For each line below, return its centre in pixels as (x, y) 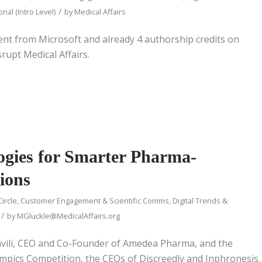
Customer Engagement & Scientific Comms (95, 200)
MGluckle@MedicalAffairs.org (68, 216)
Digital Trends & (200, 200)
